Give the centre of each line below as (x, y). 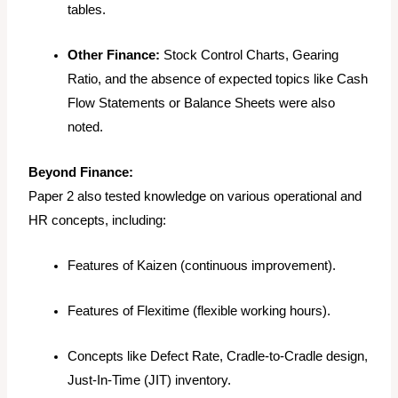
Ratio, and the (110, 80)
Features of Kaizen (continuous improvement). (202, 266)
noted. (86, 127)
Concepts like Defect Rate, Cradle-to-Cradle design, (218, 357)
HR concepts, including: (98, 221)
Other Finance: (114, 56)
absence (176, 80)
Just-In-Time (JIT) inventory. (150, 381)
